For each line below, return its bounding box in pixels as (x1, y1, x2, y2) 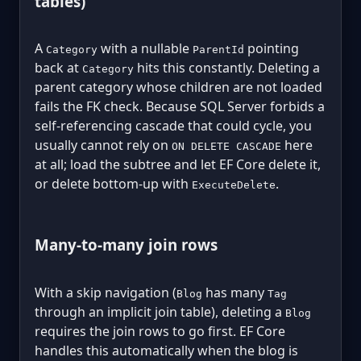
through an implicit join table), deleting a (35, 302, 285, 321)
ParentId (193, 44, 244, 56)
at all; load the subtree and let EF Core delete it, (35, 156, 321, 174)
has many (202, 283, 268, 301)
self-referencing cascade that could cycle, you (35, 117, 312, 135)
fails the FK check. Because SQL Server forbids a (35, 98, 325, 116)
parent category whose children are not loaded (35, 78, 322, 97)
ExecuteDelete (192, 179, 276, 192)
